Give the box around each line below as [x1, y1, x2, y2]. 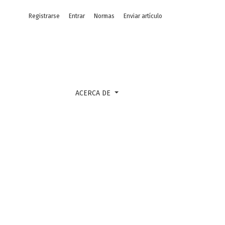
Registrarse [29, 13, 60, 20]
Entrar [69, 13, 85, 20]
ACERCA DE [75, 89, 113, 97]
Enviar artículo [124, 13, 162, 20]
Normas [94, 13, 115, 20]
